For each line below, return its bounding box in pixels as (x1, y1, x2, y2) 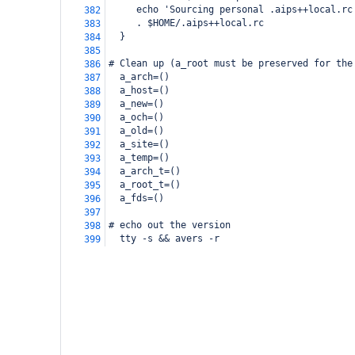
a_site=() (109, 139, 170, 150)
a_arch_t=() (109, 166, 181, 177)
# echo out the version (109, 219, 231, 231)
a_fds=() (109, 193, 164, 204)
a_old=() (109, 125, 164, 136)
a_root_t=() (109, 179, 181, 190)
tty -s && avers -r (109, 233, 219, 244)
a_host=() (109, 85, 170, 96)
